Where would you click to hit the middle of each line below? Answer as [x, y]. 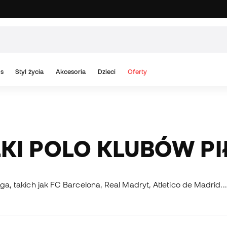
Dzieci [107, 72]
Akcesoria [71, 72]
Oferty [137, 72]
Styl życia [29, 72]
